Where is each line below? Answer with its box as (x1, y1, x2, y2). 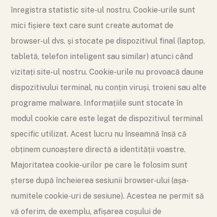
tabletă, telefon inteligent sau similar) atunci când (11, 52, 193, 61)
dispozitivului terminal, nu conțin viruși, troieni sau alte (11, 83, 206, 92)
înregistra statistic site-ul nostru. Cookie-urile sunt (11, 5, 195, 15)
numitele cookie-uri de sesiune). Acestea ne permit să (11, 191, 204, 201)
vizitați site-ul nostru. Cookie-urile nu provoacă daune (11, 67, 203, 77)
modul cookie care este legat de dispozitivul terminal (11, 114, 203, 123)
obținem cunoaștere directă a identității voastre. (11, 145, 186, 154)
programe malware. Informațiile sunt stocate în (11, 98, 183, 108)
